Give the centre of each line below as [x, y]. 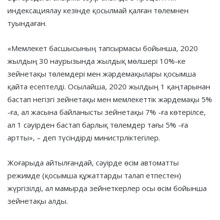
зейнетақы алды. [38, 201]
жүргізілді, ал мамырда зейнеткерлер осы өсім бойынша [107, 188]
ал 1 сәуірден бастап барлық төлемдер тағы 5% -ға [98, 124]
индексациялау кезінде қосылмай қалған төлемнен [98, 10]
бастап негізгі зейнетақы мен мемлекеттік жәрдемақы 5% [110, 99]
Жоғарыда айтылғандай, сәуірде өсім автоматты [93, 162]
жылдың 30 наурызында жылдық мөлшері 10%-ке [96, 61]
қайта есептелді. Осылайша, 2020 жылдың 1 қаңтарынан [109, 86]
